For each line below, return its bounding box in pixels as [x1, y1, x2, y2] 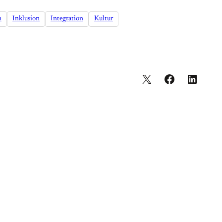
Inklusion [12, 15, 40, 23]
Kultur [94, 15, 113, 23]
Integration [51, 15, 83, 23]
